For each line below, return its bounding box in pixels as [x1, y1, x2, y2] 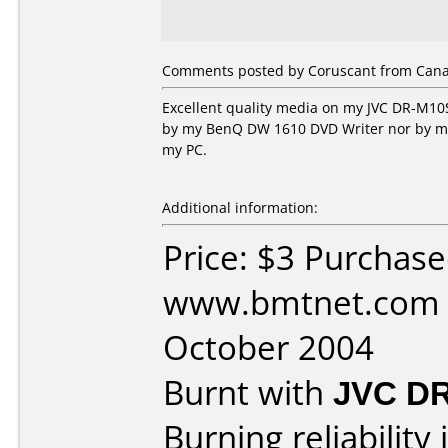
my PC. [162, 140, 207, 159]
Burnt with [163, 370, 333, 415]
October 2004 [163, 325, 374, 370]
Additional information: [162, 198, 318, 217]
